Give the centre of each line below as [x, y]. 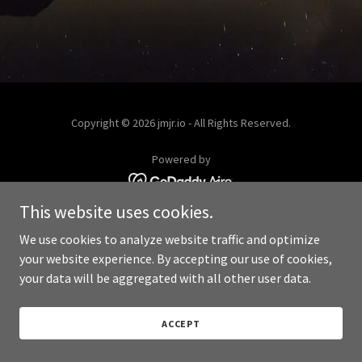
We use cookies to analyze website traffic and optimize [170, 239]
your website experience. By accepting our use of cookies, [176, 259]
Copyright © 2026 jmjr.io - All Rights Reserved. [181, 123]
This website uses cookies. [116, 212]
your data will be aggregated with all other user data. [165, 278]
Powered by [181, 159]
